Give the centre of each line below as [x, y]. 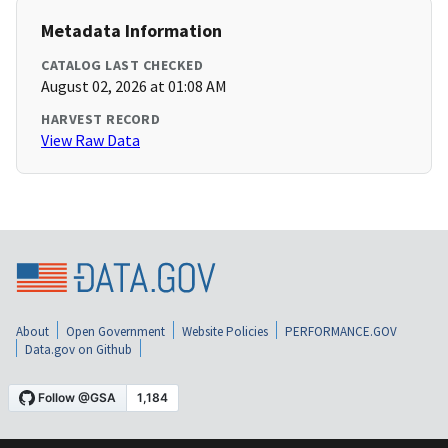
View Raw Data [90, 140]
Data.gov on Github [78, 349]
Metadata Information [131, 31]
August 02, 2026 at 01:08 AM [134, 86]
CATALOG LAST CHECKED [122, 65]
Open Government [115, 331]
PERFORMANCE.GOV [341, 331]
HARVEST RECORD [100, 119]
